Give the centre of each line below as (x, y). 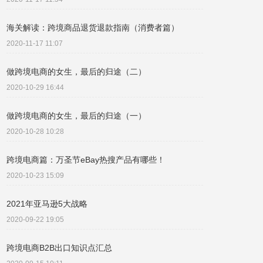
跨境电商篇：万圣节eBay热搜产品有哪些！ (86, 160)
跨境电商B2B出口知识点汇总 (59, 248)
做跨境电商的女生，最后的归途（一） (76, 116)
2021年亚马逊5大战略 (47, 204)
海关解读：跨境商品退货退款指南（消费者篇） (93, 28)
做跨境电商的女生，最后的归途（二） (76, 72)
